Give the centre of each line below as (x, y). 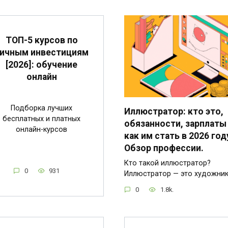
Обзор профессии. (164, 148)
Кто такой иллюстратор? (167, 163)
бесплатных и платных (41, 119)
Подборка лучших (41, 108)
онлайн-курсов (41, 130)
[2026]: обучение (41, 64)
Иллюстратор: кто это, (174, 111)
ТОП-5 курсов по (41, 40)
